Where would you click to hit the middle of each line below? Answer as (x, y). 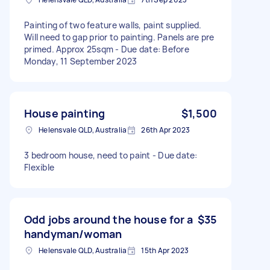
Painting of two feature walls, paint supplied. (113, 25)
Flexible (39, 167)
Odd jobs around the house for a (109, 219)
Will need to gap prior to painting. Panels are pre (119, 37)
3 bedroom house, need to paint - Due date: (111, 155)
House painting (65, 113)
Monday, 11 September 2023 (81, 61)
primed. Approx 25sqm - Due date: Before (107, 49)
